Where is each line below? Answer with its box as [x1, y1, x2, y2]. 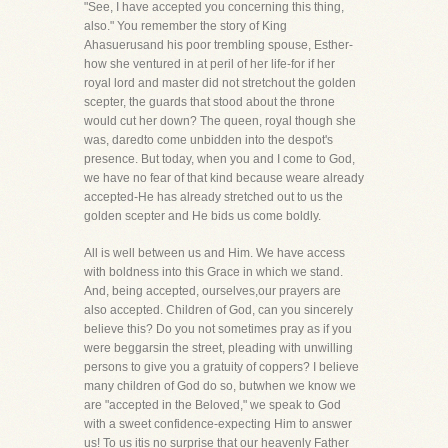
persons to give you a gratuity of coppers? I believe [84, 360, 359, 374]
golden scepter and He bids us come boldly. [84, 209, 321, 223]
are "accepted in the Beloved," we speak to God [84, 398, 341, 412]
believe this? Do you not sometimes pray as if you [84, 322, 352, 336]
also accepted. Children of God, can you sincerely [84, 303, 353, 317]
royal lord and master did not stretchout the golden [84, 76, 356, 90]
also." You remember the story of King [84, 19, 287, 33]
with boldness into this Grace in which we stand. [84, 265, 343, 279]
